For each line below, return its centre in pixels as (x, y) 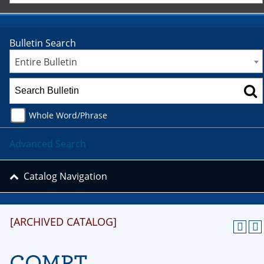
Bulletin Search (43, 43)
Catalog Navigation (65, 176)
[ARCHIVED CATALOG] (63, 222)
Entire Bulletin (46, 62)
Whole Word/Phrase (68, 115)
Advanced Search (48, 143)
